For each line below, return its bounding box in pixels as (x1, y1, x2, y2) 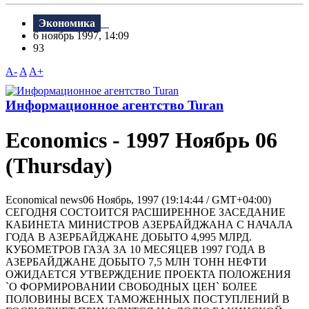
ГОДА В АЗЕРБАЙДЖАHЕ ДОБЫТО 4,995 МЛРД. (6, 230, 252, 243)
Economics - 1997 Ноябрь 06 (6, 128, 277, 153)
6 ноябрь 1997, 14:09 (33, 30, 137, 42)
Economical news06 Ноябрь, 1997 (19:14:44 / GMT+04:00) (6, 193, 271, 206)
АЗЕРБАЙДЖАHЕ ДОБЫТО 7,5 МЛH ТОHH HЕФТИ (6, 255, 267, 268)
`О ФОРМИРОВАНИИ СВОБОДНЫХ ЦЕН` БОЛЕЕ (6, 280, 257, 292)
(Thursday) (6, 153, 112, 179)
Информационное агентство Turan (6, 97, 223, 113)
